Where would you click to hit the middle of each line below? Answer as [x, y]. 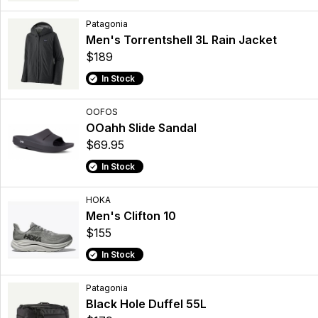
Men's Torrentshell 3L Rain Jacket [181, 40]
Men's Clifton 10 [131, 216]
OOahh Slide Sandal [141, 128]
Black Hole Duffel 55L [146, 304]
